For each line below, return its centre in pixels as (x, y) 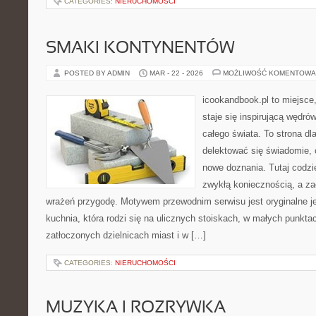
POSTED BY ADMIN (98, 73)
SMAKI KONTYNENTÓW (140, 49)
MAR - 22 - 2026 (176, 73)
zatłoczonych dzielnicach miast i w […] (126, 235)
